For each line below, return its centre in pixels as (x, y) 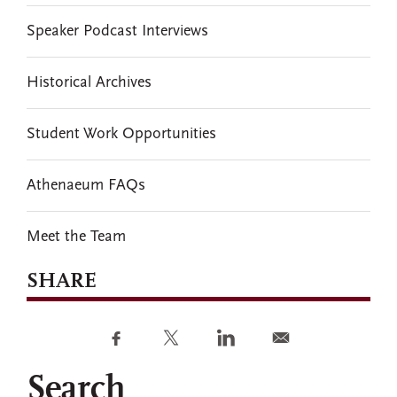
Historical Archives (89, 83)
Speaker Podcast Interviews (117, 31)
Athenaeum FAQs (86, 186)
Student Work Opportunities (121, 134)
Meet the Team (76, 237)
